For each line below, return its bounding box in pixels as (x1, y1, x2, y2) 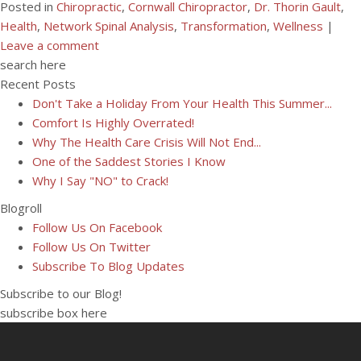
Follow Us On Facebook (32, 219, 162, 235)
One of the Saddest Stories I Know (32, 153, 226, 169)
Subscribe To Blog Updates (32, 258, 185, 274)
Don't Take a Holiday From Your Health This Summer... (32, 95, 332, 111)
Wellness (273, 18, 323, 34)
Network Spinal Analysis (44, 18, 174, 34)
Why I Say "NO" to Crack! (32, 172, 168, 189)
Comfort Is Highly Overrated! (32, 114, 194, 131)
